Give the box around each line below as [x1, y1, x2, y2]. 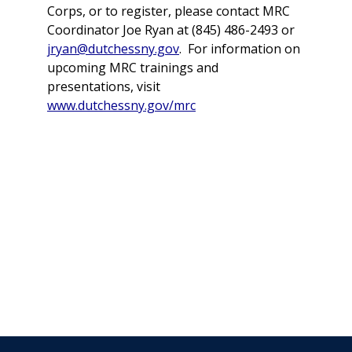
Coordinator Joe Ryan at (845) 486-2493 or [47, 21, 295, 38]
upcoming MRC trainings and [47, 59, 218, 76]
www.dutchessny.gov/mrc [47, 97, 196, 114]
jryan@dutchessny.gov [47, 40, 179, 57]
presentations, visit [47, 78, 160, 95]
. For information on [179, 40, 300, 57]
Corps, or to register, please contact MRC [47, 2, 290, 20]
